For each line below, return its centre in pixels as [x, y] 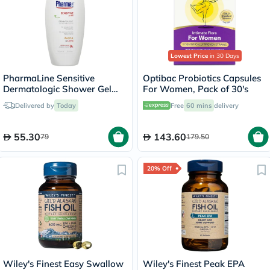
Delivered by [35, 105]
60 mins [199, 105]
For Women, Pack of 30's [196, 89]
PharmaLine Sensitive [49, 78]
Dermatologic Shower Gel [57, 89]
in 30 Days [224, 55]
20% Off [159, 168]
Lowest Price [189, 55]
